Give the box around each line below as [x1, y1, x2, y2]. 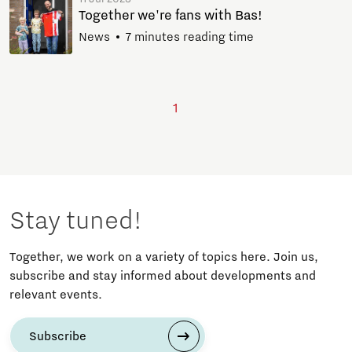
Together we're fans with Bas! [79, 7, 262, 24]
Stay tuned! [9, 205, 141, 236]
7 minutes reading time [126, 29, 254, 44]
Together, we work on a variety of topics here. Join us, [9, 249, 318, 264]
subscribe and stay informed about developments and [9, 268, 316, 283]
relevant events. [9, 287, 102, 302]
